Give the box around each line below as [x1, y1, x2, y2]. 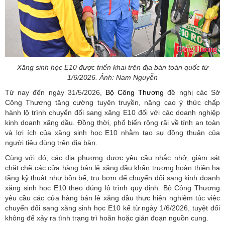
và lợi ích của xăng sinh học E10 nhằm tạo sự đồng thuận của [5, 129, 220, 137]
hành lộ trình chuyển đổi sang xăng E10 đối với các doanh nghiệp [5, 108, 220, 117]
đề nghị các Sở [164, 88, 220, 97]
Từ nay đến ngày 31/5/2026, [5, 88, 105, 97]
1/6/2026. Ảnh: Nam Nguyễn [67, 73, 158, 82]
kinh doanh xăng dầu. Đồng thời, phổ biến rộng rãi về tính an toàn [5, 119, 220, 127]
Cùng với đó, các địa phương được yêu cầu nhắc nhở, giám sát [5, 154, 220, 162]
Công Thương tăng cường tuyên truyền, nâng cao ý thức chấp [5, 98, 220, 107]
